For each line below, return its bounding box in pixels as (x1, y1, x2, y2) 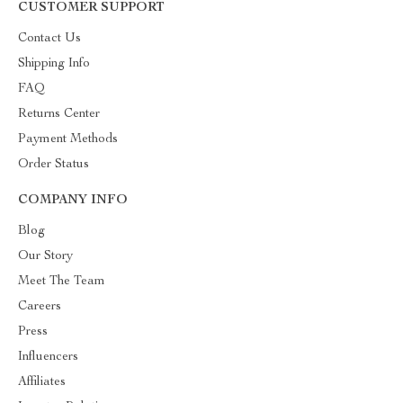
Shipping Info (18, 58, 90, 70)
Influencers (18, 351, 78, 363)
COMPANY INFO (18, 194, 128, 207)
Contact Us (18, 32, 81, 45)
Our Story (18, 250, 73, 263)
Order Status (18, 158, 89, 171)
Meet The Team (18, 275, 105, 288)
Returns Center (18, 108, 100, 121)
